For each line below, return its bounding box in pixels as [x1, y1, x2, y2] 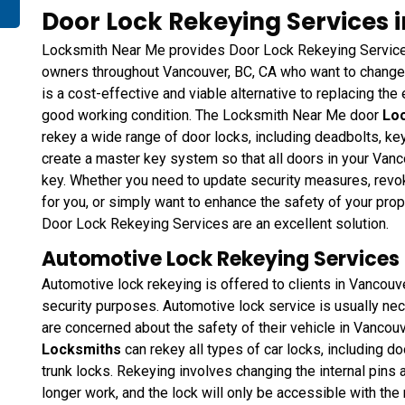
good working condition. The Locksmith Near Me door [42, 107, 382, 125]
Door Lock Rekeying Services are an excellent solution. [42, 215, 389, 233]
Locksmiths [42, 341, 125, 359]
